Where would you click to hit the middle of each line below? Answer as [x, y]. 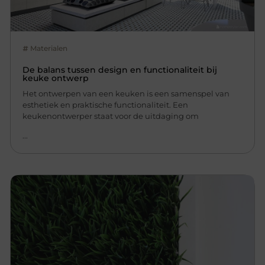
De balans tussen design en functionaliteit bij [120, 70]
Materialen [49, 48]
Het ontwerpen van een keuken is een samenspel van [126, 93]
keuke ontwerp [56, 78]
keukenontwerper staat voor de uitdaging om [111, 116]
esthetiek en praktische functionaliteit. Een [106, 104]
